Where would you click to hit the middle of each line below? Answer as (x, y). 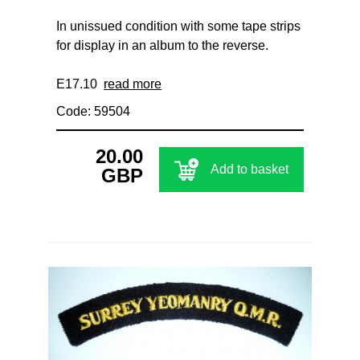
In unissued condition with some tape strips (178, 27)
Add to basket (250, 170)
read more (133, 84)
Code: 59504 (93, 112)
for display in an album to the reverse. (162, 46)
